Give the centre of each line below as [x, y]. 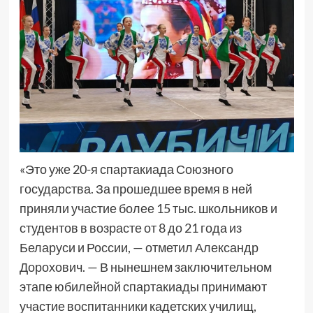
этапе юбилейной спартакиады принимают [143, 287]
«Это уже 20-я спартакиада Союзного [126, 169]
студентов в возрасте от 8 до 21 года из [130, 228]
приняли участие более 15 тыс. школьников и [148, 209]
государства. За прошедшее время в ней [136, 189]
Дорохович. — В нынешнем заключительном [145, 267]
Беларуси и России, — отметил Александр [139, 248]
